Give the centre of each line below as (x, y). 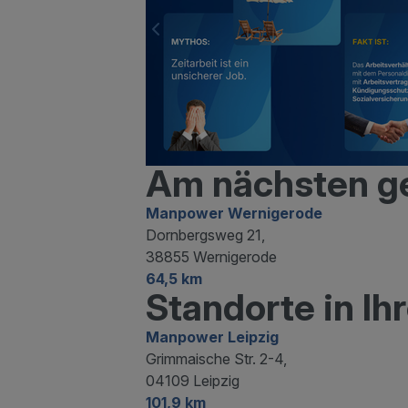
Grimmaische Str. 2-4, (216, 359)
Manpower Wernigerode (234, 213)
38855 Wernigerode (211, 257)
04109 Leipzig (193, 381)
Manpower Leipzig (212, 337)
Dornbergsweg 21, (205, 235)
